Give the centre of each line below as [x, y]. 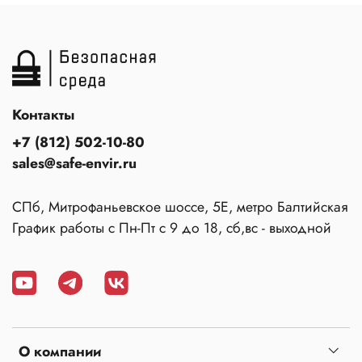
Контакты [43, 114]
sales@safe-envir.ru [74, 163]
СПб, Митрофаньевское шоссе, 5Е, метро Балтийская [180, 206]
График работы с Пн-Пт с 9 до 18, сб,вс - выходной [172, 227]
